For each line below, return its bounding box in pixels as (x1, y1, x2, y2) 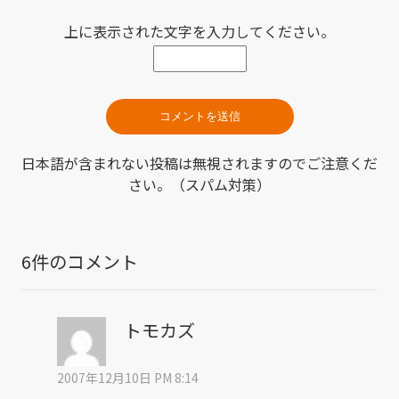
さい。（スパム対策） (128, 174, 271, 196)
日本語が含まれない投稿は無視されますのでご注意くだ (21, 152, 378, 175)
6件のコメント (21, 248, 138, 275)
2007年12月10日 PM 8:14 (57, 369, 199, 387)
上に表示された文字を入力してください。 (64, 20, 335, 43)
